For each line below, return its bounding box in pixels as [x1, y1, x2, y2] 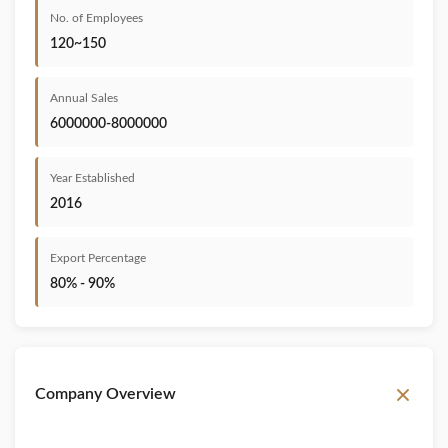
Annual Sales [50, 92, 118, 104]
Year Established [50, 172, 135, 184]
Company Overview [35, 386, 176, 402]
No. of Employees [50, 12, 143, 24]
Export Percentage [50, 252, 146, 264]
